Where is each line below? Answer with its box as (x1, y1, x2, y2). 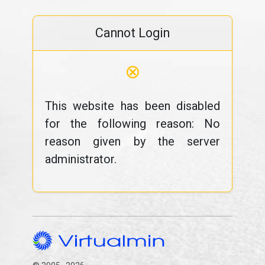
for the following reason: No (44, 117, 221, 131)
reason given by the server (44, 134, 221, 148)
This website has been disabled (44, 99, 221, 113)
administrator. (44, 152, 117, 166)
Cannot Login (95, 25, 170, 40)
